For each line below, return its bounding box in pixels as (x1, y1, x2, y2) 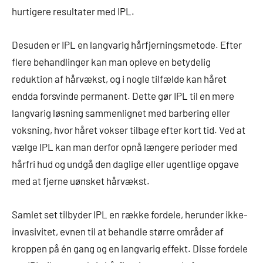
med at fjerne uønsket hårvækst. (12, 174, 150, 187)
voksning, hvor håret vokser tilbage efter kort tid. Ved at (12, 123, 245, 136)
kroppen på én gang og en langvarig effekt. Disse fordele (12, 242, 248, 254)
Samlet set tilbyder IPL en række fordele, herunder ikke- (12, 208, 248, 220)
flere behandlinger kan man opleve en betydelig (12, 55, 211, 68)
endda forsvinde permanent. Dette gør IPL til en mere (12, 89, 234, 102)
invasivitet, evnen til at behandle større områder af (12, 225, 224, 237)
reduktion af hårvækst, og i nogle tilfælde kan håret (12, 72, 227, 85)
